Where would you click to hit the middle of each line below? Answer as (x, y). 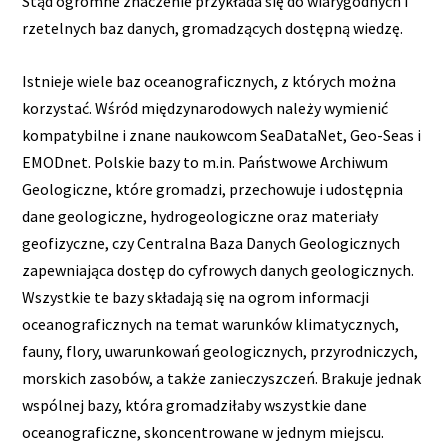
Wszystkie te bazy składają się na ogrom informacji (196, 296)
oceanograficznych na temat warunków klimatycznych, (211, 323)
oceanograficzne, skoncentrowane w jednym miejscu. (203, 431)
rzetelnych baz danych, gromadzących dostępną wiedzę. (213, 28)
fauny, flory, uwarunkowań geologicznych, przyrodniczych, (220, 350)
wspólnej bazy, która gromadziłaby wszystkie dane (195, 404)
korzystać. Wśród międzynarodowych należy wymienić (205, 107)
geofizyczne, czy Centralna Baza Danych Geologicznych (211, 242)
